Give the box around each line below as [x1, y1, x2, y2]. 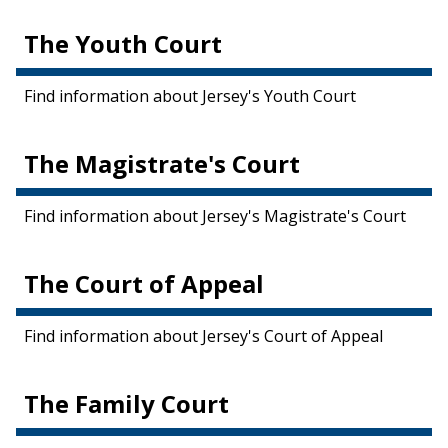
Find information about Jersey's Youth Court [24, 85, 356, 107]
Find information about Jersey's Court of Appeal [24, 325, 383, 347]
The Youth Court [24, 27, 222, 60]
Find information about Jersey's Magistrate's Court [24, 205, 406, 227]
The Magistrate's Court [24, 147, 300, 180]
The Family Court [24, 387, 229, 420]
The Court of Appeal [24, 267, 264, 300]
